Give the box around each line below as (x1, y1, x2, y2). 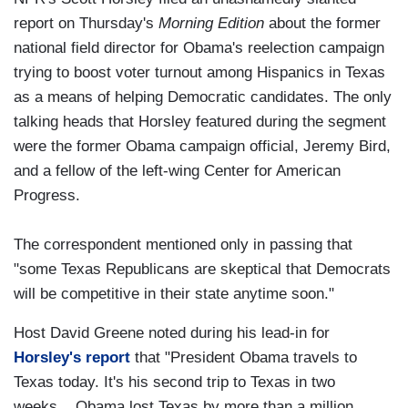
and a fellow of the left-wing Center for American (14, 162, 341, 180)
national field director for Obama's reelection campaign (14, 39, 384, 57)
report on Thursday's (14, 15, 158, 33)
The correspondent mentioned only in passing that (14, 236, 352, 254)
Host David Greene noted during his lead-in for (14, 324, 330, 342)
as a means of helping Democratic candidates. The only (14, 88, 392, 107)
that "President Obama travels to (130, 349, 357, 367)
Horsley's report (14, 349, 130, 367)
